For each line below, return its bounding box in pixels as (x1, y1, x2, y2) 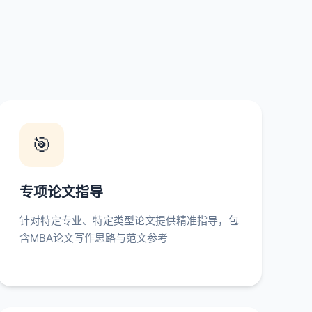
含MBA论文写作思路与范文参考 (19, 231, 168, 244)
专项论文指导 (19, 184, 103, 201)
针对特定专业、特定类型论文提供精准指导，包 (19, 214, 239, 227)
